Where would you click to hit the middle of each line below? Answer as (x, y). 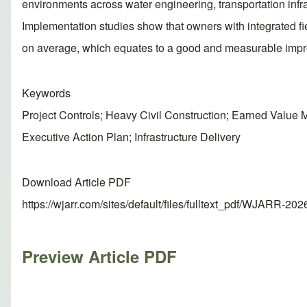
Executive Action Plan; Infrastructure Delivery (131, 137)
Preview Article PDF (99, 257)
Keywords (46, 93)
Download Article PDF (76, 182)
